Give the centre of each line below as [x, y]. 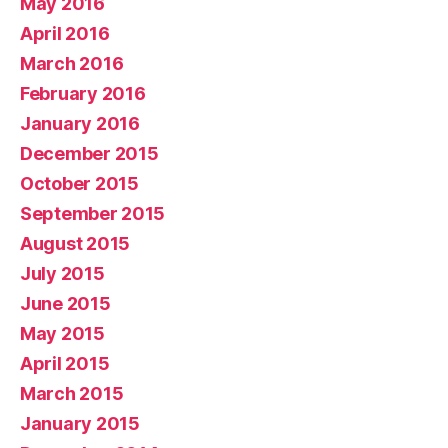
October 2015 [79, 183]
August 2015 [75, 243]
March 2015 [72, 393]
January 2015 [80, 423]
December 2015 [89, 153]
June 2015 [65, 303]
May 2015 [62, 333]
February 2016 [83, 93]
